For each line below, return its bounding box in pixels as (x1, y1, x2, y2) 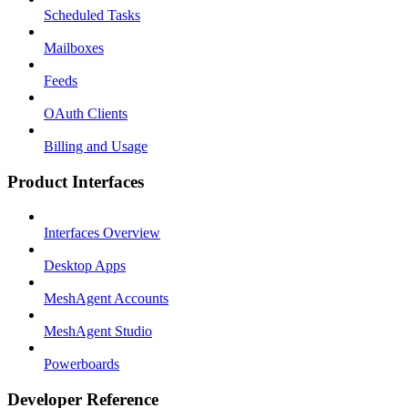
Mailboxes (44, 40, 104, 56)
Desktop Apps (44, 258, 126, 274)
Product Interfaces (7, 171, 144, 191)
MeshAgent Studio (44, 323, 152, 340)
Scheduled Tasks (44, 7, 140, 23)
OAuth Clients (44, 106, 127, 121)
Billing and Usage (44, 138, 148, 154)
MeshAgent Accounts (44, 291, 168, 307)
